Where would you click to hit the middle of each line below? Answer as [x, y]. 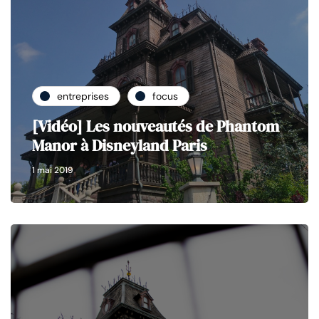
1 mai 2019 [53, 171]
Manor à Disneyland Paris [120, 146]
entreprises [83, 96]
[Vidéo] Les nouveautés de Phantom [156, 126]
